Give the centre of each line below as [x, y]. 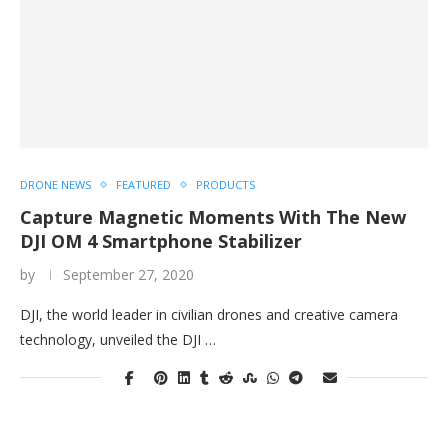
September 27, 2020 [128, 274]
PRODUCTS [225, 184]
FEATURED [143, 184]
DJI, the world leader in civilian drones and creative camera [209, 314]
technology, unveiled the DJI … [118, 339]
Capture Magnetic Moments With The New [213, 217]
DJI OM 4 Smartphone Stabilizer [161, 241]
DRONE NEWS [55, 184]
